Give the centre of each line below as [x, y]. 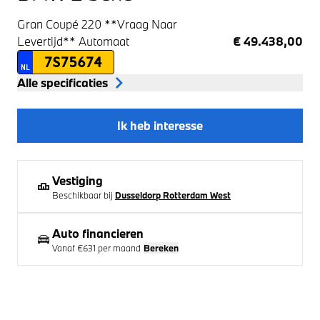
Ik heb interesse [160, 125]
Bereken [161, 247]
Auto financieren [98, 233]
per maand [118, 247]
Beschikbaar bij [82, 195]
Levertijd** [46, 41]
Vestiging [77, 180]
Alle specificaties [62, 82]
